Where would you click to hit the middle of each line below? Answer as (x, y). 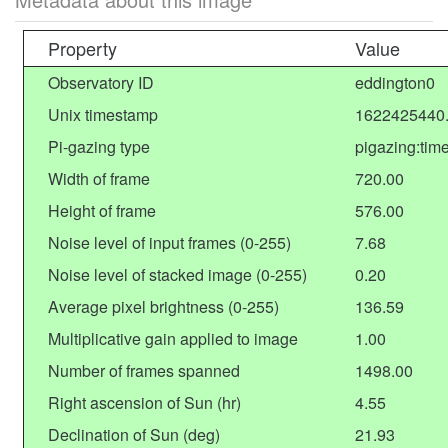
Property (82, 48)
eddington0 (395, 82)
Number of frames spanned (144, 370)
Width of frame (99, 178)
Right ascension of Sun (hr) (144, 402)
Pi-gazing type (99, 146)
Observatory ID (101, 82)
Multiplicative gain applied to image (173, 338)
